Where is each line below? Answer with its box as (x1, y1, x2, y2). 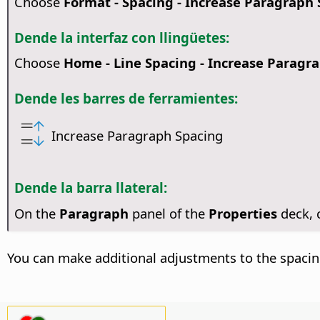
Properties (208, 204, 277, 223)
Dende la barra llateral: (14, 179, 167, 197)
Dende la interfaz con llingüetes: (14, 28, 229, 46)
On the (14, 204, 59, 223)
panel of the (128, 204, 209, 223)
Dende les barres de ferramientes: (14, 89, 238, 108)
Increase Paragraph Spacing (51, 126, 224, 144)
